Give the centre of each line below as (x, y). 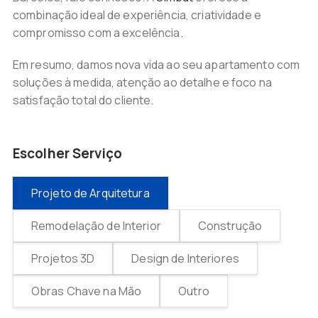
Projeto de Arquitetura (90, 193)
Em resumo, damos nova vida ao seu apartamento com (156, 65)
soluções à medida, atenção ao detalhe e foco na (142, 82)
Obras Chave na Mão (86, 291)
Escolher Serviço (67, 153)
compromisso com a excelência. (98, 33)
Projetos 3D (63, 258)
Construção (230, 226)
